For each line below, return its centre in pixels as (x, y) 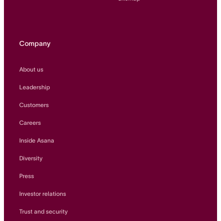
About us (31, 70)
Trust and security (43, 212)
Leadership (35, 87)
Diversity (31, 158)
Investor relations (43, 194)
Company (35, 44)
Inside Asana (37, 141)
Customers (34, 105)
